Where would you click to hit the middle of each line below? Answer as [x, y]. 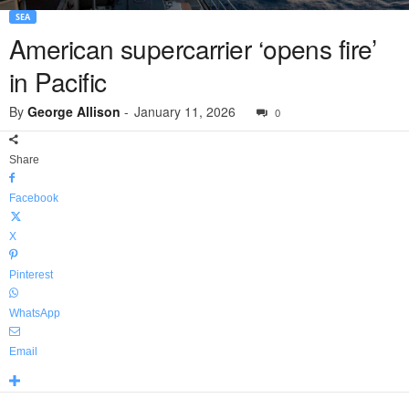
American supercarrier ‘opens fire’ [193, 49]
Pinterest [31, 275]
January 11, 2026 [185, 112]
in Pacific [58, 82]
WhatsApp [35, 314]
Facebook [34, 199]
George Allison [74, 112]
